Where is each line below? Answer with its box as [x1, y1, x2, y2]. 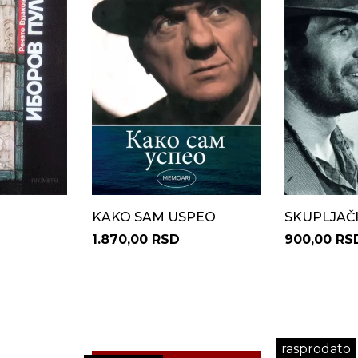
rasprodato [281, 341, 351, 356]
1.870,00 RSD [91, 232, 180, 247]
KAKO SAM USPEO [91, 209, 216, 225]
